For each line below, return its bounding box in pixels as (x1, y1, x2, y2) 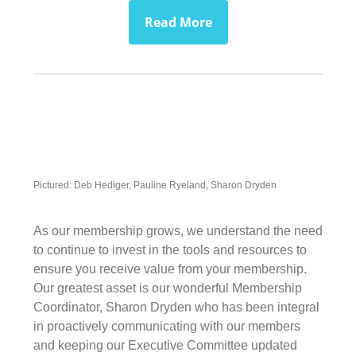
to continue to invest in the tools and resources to (33, 242, 307, 257)
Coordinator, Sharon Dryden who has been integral (33, 300, 319, 314)
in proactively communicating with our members (33, 319, 300, 333)
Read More (144, 13, 212, 31)
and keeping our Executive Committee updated (33, 338, 297, 352)
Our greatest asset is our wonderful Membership (33, 281, 302, 295)
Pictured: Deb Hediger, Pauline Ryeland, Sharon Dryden (33, 179, 277, 191)
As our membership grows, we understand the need (33, 223, 323, 238)
